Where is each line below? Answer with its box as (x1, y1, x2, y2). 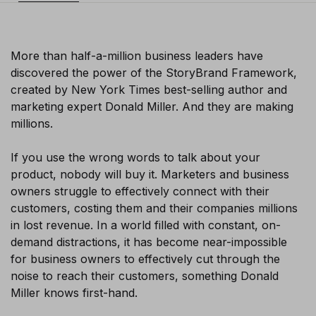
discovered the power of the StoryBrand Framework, (11, 66, 297, 80)
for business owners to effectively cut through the (11, 252, 280, 267)
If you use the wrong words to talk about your (11, 150, 260, 165)
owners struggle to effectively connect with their (11, 184, 269, 199)
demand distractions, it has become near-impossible (11, 235, 287, 250)
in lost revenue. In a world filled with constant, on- (11, 218, 281, 233)
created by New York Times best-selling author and (11, 83, 287, 97)
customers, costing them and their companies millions (11, 201, 298, 216)
